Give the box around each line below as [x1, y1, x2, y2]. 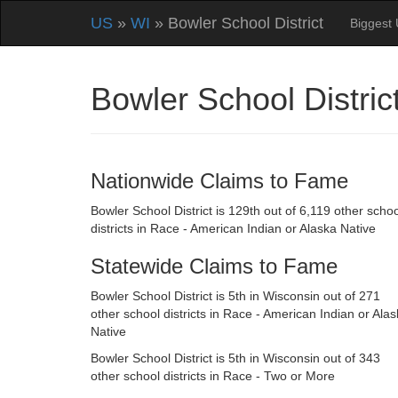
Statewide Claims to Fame [91, 254, 338, 278]
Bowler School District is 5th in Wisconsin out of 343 [91, 351, 380, 365]
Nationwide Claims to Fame [91, 169, 348, 193]
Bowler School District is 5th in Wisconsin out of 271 [91, 289, 380, 303]
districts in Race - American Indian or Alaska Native [91, 221, 376, 235]
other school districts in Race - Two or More [91, 369, 335, 383]
